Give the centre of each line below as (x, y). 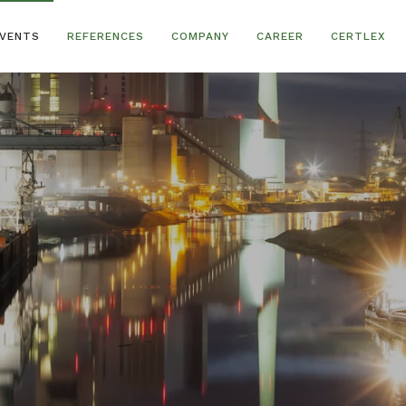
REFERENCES (106, 36)
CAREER (280, 36)
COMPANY (200, 36)
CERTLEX (358, 36)
